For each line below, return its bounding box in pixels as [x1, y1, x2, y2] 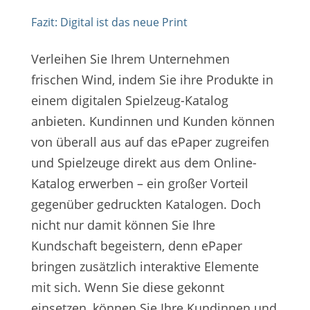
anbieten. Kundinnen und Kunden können [30, 113, 275, 130]
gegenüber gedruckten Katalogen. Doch [30, 196, 261, 213]
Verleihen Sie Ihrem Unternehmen [30, 51, 230, 68]
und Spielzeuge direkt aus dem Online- [30, 154, 257, 172]
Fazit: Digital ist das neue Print [30, 15, 188, 30]
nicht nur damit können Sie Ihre [30, 217, 215, 234]
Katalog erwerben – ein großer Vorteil [30, 175, 248, 192]
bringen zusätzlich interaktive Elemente [30, 258, 259, 275]
